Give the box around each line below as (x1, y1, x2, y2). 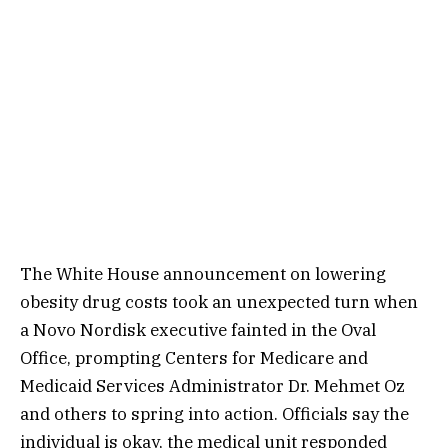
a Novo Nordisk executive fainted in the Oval (20, 318, 376, 341)
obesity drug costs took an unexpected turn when (20, 290, 418, 313)
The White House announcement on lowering (20, 262, 386, 285)
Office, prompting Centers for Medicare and (20, 346, 368, 369)
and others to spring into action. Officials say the (20, 402, 409, 425)
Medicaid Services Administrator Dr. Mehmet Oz (20, 374, 405, 397)
